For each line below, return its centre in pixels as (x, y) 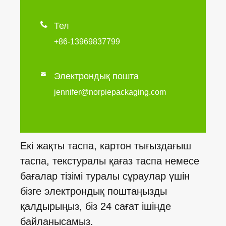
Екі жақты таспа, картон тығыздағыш (106, 146)
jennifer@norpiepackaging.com (110, 92)
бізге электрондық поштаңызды (94, 191)
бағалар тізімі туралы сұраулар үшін (105, 176)
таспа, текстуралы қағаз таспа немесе (110, 161)
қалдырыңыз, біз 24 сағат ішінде (96, 207)
